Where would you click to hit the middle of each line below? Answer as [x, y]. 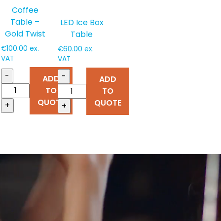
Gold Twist [25, 34]
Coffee [25, 10]
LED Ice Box [82, 22]
